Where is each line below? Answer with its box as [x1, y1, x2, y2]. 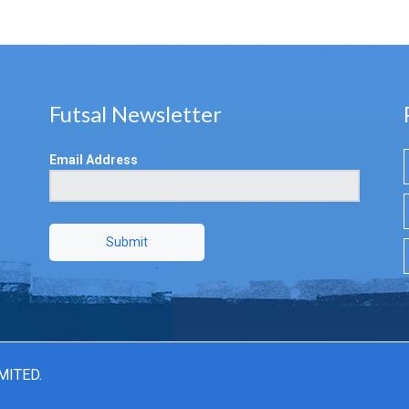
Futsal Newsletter [49, 100, 222, 127]
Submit [106, 234, 148, 249]
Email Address [49, 152, 138, 167]
